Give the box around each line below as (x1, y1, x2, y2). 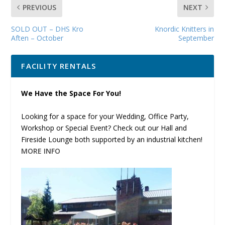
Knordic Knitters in (154, 24, 214, 34)
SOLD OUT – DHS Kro (11, 24, 84, 34)
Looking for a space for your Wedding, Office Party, (21, 111, 189, 121)
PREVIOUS (23, 3, 57, 13)
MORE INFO (21, 146, 61, 156)
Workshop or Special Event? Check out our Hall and (21, 123, 187, 133)
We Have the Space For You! (21, 88, 122, 98)
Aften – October (11, 33, 64, 43)
